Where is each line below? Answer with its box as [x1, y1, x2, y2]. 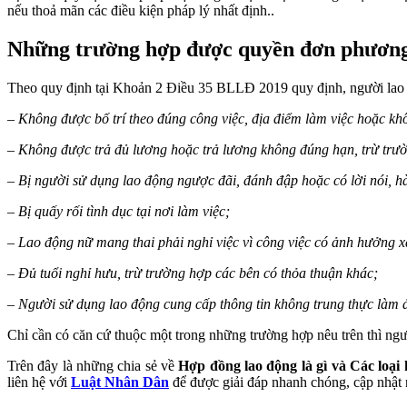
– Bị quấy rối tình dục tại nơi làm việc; [7, 203, 230, 220]
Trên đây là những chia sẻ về [7, 358, 179, 374]
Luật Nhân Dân [71, 374, 169, 391]
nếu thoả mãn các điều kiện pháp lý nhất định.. [7, 3, 274, 19]
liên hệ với [7, 374, 71, 391]
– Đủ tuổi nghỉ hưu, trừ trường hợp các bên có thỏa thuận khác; [7, 265, 378, 282]
